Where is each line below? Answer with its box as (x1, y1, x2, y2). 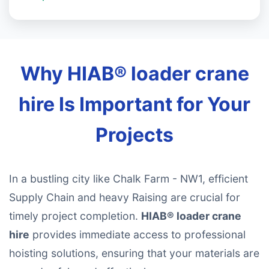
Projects (95, 123, 174, 147)
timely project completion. (9, 210, 141, 222)
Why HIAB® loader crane (20, 62, 249, 85)
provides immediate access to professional (29, 228, 246, 241)
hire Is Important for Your (19, 92, 250, 116)
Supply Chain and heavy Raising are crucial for (9, 191, 240, 204)
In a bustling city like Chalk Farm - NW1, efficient (9, 172, 248, 185)
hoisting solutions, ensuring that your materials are (9, 247, 259, 259)
